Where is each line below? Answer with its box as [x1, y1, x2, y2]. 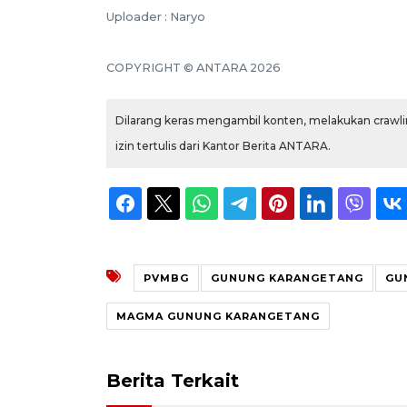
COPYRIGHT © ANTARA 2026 [106, 60, 281, 74]
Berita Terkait [106, 369, 239, 392]
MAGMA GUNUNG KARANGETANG [116, 309, 320, 323]
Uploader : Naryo [106, 9, 205, 24]
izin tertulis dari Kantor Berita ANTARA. [115, 138, 331, 153]
